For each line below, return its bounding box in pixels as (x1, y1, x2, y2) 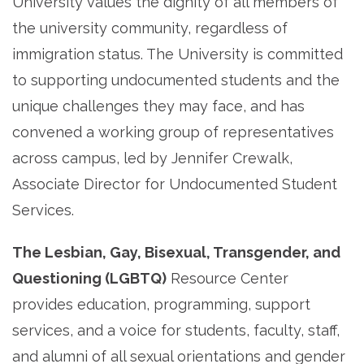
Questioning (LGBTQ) (12, 270, 167, 288)
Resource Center (167, 270, 288, 288)
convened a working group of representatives (12, 123, 334, 141)
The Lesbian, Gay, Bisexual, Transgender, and (12, 244, 340, 262)
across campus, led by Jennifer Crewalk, (12, 149, 292, 167)
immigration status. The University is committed (12, 45, 343, 63)
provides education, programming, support (12, 296, 310, 314)
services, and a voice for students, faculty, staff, (12, 322, 340, 340)
